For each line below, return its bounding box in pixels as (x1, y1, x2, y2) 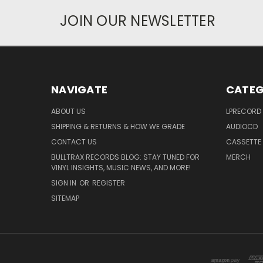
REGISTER (92, 177, 125, 188)
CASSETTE (225, 136, 261, 147)
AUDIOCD (225, 121, 258, 131)
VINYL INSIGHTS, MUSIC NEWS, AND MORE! (51, 162, 191, 173)
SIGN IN (51, 177, 78, 188)
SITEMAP (51, 193, 79, 203)
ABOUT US (51, 106, 86, 116)
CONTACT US (51, 136, 97, 147)
